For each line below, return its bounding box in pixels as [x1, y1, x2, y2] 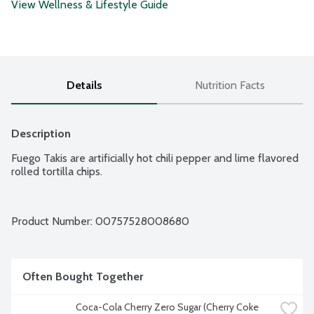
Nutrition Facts [195, 78, 265, 93]
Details [66, 78, 102, 93]
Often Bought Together [22, 270, 143, 284]
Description [11, 127, 71, 141]
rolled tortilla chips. [11, 165, 102, 179]
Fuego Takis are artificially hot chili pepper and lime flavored [11, 151, 299, 165]
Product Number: [11, 214, 95, 228]
